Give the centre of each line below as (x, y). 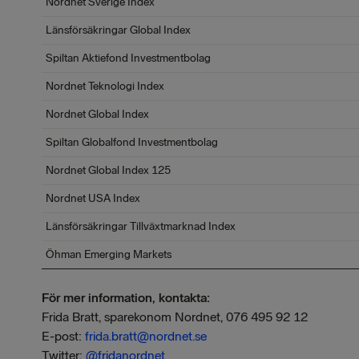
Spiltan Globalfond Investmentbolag (132, 142)
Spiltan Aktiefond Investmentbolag (128, 58)
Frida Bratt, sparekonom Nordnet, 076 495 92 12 (175, 317)
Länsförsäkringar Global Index (118, 30)
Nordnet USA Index (93, 198)
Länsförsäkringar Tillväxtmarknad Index (141, 226)
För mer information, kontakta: (126, 298)
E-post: (63, 336)
